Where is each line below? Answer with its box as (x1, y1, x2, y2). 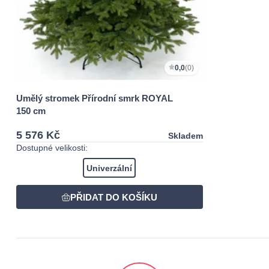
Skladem (168, 130, 203, 141)
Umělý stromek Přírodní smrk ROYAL (16, 92, 173, 103)
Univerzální (86, 163, 133, 173)
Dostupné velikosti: (16, 142, 88, 153)
